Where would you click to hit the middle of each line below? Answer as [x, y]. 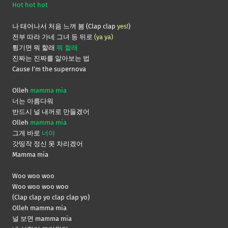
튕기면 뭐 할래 [34, 48]
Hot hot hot [30, 5]
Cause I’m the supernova [49, 69]
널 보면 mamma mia [42, 219]
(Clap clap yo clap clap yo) [51, 197]
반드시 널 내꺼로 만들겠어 [51, 112]
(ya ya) [104, 37]
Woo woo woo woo [40, 187]
